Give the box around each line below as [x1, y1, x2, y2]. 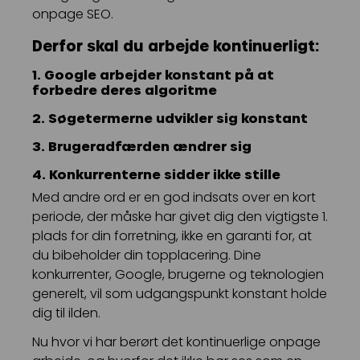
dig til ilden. [32, 304, 100, 323]
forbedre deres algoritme [32, 82, 217, 98]
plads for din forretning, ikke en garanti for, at [32, 227, 312, 246]
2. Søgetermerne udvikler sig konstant [32, 110, 308, 126]
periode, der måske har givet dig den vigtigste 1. [32, 207, 328, 227]
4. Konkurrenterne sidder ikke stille [32, 166, 280, 182]
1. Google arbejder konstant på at [32, 67, 274, 83]
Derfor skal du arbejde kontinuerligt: [32, 37, 319, 55]
